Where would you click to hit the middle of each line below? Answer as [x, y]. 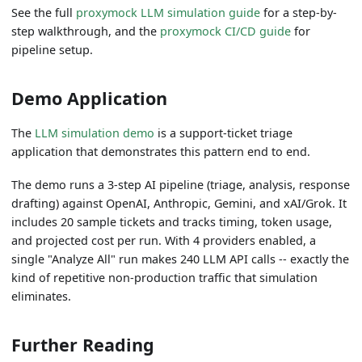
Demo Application [90, 98]
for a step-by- [299, 12]
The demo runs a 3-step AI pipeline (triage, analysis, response [181, 184]
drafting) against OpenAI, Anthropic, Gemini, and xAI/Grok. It [179, 203]
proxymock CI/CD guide [226, 31]
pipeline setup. [53, 49]
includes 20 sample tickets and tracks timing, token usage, [172, 221]
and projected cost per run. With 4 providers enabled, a [164, 240]
